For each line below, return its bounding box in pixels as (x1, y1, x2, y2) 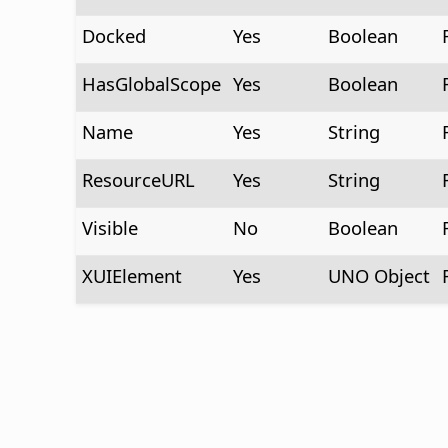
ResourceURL (81, 167, 195, 193)
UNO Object (327, 263, 430, 289)
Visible (81, 215, 138, 241)
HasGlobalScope (81, 71, 221, 97)
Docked (81, 23, 146, 49)
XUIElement (81, 263, 182, 289)
